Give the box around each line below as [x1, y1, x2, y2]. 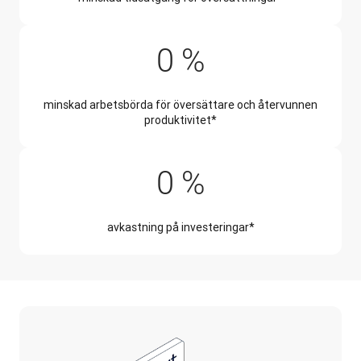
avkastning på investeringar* [106, 219, 255, 234]
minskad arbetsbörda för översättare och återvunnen [44, 97, 317, 112]
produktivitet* [144, 112, 217, 127]
